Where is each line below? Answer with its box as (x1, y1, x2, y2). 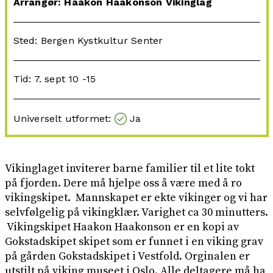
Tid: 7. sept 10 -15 (13, 73, 96, 85)
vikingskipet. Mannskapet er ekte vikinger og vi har (4, 191, 268, 205)
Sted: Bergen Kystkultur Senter (13, 35, 163, 47)
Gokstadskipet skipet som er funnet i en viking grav (4, 235, 263, 249)
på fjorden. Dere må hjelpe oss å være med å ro (4, 176, 242, 191)
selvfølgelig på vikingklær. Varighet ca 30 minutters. (4, 205, 268, 220)
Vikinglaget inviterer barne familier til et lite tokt (4, 161, 255, 176)
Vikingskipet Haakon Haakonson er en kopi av (4, 220, 239, 235)
